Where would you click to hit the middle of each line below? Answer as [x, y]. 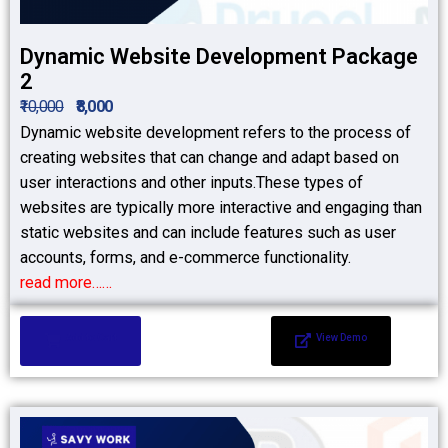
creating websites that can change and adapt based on [209, 158]
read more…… [66, 283]
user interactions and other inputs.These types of [191, 183]
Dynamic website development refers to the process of [215, 133]
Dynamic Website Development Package [219, 57]
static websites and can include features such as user [208, 233]
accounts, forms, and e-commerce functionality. [185, 258]
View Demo [342, 338]
